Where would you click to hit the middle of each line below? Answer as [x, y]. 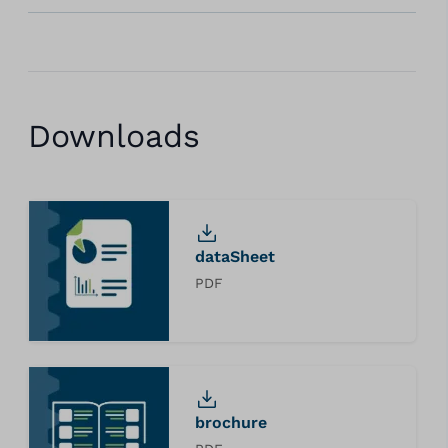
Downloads [113, 136]
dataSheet [234, 256]
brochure [230, 422]
